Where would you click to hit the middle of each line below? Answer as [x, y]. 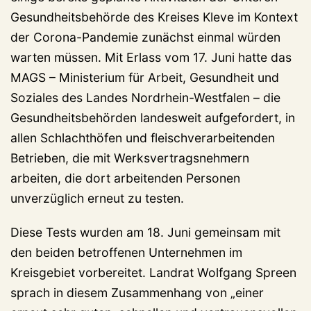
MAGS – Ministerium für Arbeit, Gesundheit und [145, 78]
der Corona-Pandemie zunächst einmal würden [145, 37]
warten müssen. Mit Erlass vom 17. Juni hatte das [151, 58]
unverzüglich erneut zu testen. [97, 199]
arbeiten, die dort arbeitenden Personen [125, 178]
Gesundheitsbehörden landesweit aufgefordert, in [153, 118]
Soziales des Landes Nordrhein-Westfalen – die [145, 98]
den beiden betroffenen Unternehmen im [126, 253]
